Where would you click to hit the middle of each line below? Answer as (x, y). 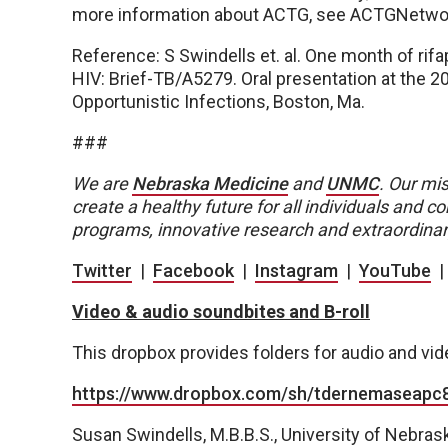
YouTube (395, 271)
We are (102, 184)
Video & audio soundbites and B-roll (221, 312)
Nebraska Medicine (210, 184)
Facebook (193, 271)
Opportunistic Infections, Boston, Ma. (218, 102)
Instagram (296, 271)
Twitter (102, 271)
